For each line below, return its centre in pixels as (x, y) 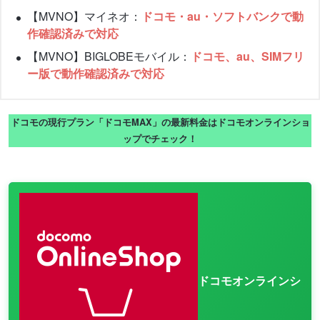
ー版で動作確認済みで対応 (96, 74)
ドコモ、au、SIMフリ (247, 56)
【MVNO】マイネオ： (84, 16)
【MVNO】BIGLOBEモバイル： (109, 56)
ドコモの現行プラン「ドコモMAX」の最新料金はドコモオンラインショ (160, 122)
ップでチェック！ (160, 139)
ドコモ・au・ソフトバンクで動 (222, 16)
